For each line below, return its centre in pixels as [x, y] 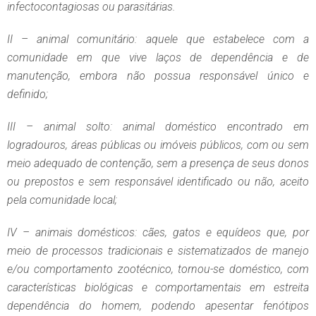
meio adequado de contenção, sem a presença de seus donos [158, 164]
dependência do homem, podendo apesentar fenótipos [158, 306]
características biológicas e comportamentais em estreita [158, 288]
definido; [28, 95]
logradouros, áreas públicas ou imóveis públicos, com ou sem [158, 145]
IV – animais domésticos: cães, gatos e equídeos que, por [158, 233]
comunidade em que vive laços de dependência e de [158, 58]
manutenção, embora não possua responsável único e [158, 76]
